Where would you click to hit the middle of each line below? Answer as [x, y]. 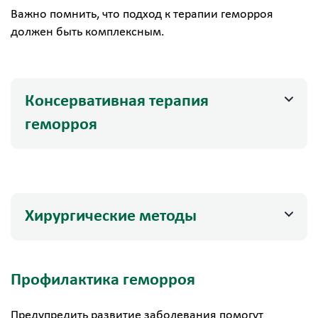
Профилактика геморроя [103, 280]
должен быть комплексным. [88, 32]
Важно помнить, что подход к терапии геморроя [142, 15]
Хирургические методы [111, 216]
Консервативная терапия [117, 102]
